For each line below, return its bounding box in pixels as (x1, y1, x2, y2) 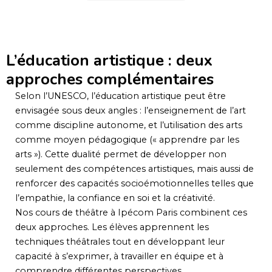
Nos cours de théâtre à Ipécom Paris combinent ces (15, 206, 247, 218)
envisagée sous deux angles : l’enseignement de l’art (15, 104, 246, 116)
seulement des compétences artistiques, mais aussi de (15, 163, 254, 174)
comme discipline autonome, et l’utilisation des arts (15, 119, 242, 131)
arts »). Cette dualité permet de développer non (15, 148, 226, 160)
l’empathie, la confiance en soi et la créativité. (15, 192, 215, 203)
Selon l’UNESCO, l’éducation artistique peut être (15, 90, 226, 101)
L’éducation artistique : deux (6, 49, 212, 71)
